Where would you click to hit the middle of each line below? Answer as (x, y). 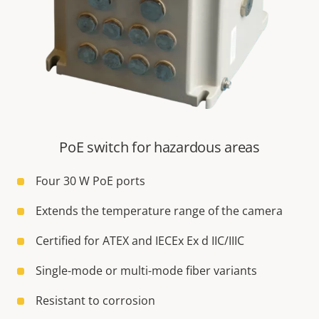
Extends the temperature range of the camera (159, 211)
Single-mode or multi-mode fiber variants (146, 271)
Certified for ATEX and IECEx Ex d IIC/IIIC (140, 241)
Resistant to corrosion (95, 301)
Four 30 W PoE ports (90, 181)
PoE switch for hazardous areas (159, 147)
